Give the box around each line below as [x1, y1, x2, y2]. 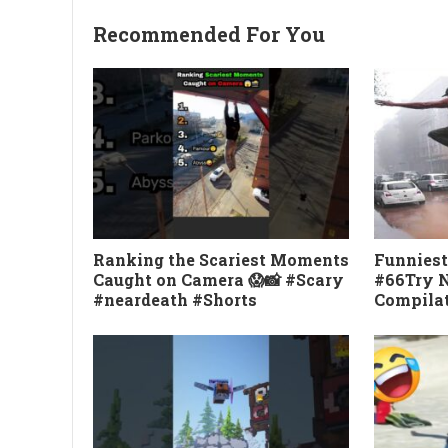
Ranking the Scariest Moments [93, 248, 349, 270]
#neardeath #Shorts [93, 288, 257, 310]
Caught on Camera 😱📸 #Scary [93, 268, 344, 290]
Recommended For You [93, 21, 325, 47]
